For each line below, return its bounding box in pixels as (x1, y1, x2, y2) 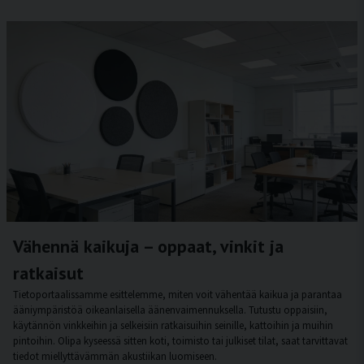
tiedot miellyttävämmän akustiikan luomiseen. (13, 349, 217, 362)
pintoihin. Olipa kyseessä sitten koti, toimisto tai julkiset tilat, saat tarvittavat (13, 334, 348, 347)
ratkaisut (13, 262, 84, 284)
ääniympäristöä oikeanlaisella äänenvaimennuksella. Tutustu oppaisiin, (13, 303, 327, 316)
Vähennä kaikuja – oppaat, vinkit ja (13, 235, 284, 258)
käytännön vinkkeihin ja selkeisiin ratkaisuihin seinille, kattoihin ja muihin (13, 318, 333, 331)
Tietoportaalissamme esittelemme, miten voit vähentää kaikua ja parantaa (13, 288, 342, 301)
